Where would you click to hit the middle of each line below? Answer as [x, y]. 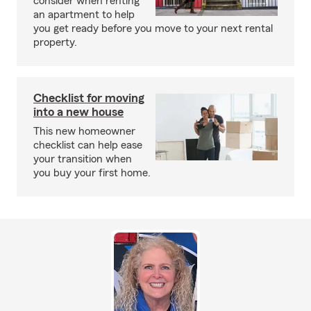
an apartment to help [84, 14]
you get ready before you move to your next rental [153, 28]
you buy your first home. [92, 173]
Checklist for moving [89, 98]
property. [55, 42]
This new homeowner [84, 131]
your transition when [83, 159]
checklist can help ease [88, 145]
